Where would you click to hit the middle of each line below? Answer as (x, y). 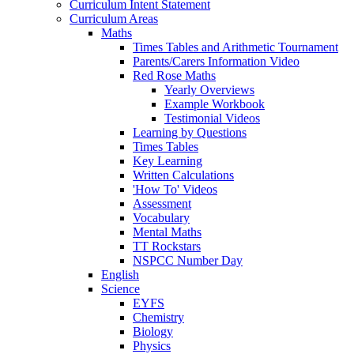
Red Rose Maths (174, 75)
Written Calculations (183, 175)
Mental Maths (167, 232)
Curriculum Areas (114, 18)
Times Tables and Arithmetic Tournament (235, 47)
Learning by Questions (190, 132)
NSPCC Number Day (188, 260)
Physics (152, 345)
